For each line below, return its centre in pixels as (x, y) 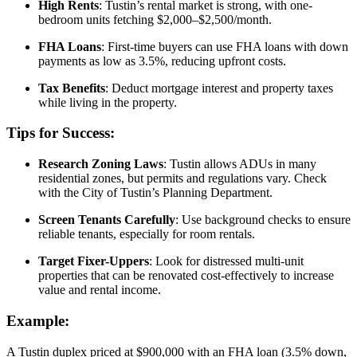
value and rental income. (100, 290)
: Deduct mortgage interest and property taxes (219, 88)
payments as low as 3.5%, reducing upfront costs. (162, 61)
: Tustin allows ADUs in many (240, 164)
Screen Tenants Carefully (107, 220)
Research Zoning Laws (101, 164)
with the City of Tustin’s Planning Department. (155, 193)
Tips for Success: (61, 133)
